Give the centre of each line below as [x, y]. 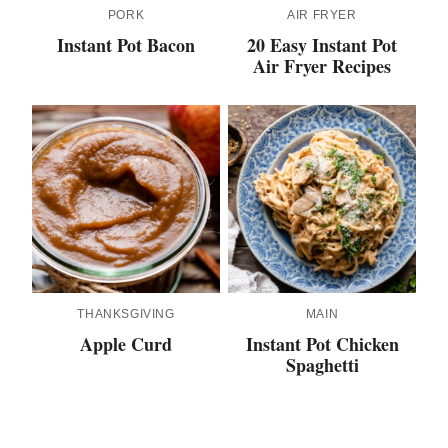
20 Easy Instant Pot [322, 45]
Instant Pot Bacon [126, 45]
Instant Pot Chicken [322, 344]
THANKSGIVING [126, 314]
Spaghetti [322, 365]
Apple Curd [126, 344]
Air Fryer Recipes [322, 66]
